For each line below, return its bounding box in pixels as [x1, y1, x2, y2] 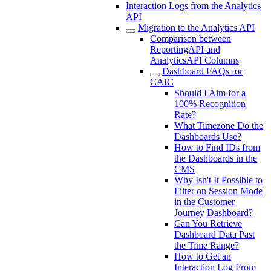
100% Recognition [174, 99, 246, 109]
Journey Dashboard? [174, 207, 253, 218]
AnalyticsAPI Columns [150, 55, 239, 65]
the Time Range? [174, 240, 239, 250]
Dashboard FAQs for [162, 66, 243, 76]
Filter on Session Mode [174, 186, 263, 196]
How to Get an [174, 251, 231, 261]
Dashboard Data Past [174, 229, 255, 240]
